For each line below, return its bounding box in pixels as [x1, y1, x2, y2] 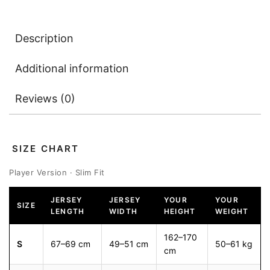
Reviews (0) [15, 92, 75, 105]
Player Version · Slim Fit [9, 168, 105, 177]
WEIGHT [215, 207, 249, 216]
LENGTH [51, 207, 85, 216]
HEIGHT [164, 207, 196, 216]
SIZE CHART [12, 143, 79, 154]
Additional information [15, 62, 129, 75]
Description [15, 32, 74, 45]
